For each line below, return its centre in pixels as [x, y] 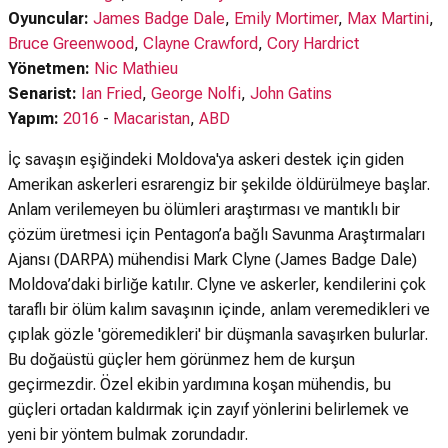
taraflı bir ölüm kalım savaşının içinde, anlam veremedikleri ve [219, 309]
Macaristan [151, 118]
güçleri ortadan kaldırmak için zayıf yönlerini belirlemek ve [208, 409]
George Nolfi [196, 93]
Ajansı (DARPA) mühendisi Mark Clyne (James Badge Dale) [212, 259]
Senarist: [44, 93]
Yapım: [33, 118]
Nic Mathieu [136, 68]
